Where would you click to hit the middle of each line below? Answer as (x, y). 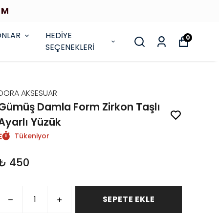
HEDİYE (59, 35)
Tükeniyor (32, 136)
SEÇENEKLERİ (70, 47)
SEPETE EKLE (129, 199)
